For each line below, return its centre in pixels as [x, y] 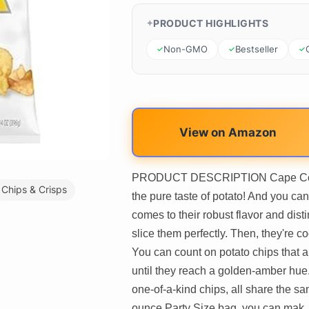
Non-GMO [185, 49]
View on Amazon [228, 132]
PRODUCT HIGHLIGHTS [211, 23]
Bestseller [256, 49]
